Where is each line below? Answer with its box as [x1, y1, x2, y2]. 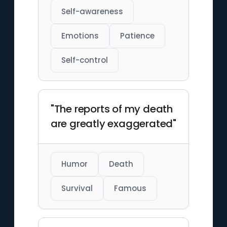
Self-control [61, 55, 108, 65]
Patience [120, 30, 155, 41]
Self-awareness [61, 6, 123, 17]
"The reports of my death [50, 102, 173, 116]
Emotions [61, 30, 99, 41]
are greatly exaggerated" [50, 117, 176, 131]
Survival [61, 183, 93, 194]
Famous [113, 183, 146, 194]
